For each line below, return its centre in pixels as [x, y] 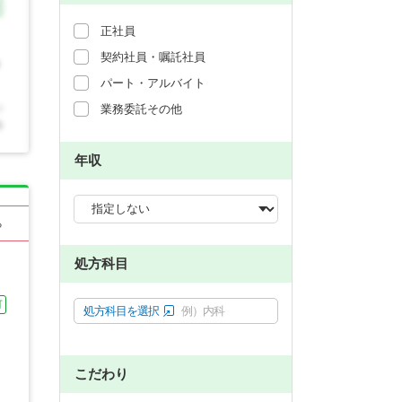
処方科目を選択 [121, 310]
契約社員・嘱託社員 [153, 57]
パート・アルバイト [153, 83]
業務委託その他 [141, 109]
